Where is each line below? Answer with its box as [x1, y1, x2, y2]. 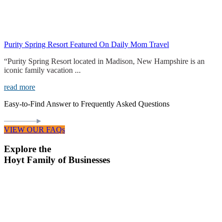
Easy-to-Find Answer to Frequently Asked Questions [4, 100, 169, 109]
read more [4, 83, 35, 92]
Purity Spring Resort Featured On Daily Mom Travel [4, 40, 169, 49]
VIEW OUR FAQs [4, 125, 65, 134]
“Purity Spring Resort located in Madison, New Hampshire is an [4, 57, 205, 66]
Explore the [4, 143, 51, 154]
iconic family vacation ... [4, 66, 81, 75]
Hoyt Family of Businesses [4, 154, 110, 165]
